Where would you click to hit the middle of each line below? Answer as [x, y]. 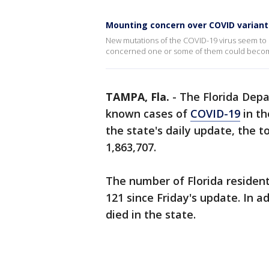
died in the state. [152, 214]
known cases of [148, 113]
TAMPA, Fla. [138, 97]
